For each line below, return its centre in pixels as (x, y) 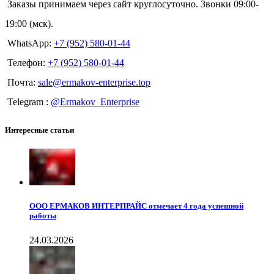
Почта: (23, 82)
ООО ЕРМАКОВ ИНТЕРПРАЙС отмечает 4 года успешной (136, 206)
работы (43, 216)
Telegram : (29, 102)
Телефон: (28, 62)
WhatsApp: (31, 43)
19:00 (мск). (29, 23)
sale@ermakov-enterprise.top (94, 82)
